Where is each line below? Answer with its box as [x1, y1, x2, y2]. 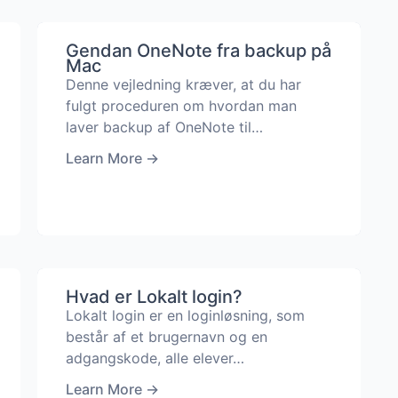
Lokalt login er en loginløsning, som [65, 306, 305, 324]
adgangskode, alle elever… [65, 349, 244, 367]
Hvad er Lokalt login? [65, 286, 243, 307]
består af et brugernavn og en [65, 328, 267, 346]
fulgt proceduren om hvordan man [65, 96, 297, 115]
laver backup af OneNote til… [65, 117, 263, 136]
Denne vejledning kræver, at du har [65, 75, 301, 93]
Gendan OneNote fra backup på [65, 39, 331, 61]
